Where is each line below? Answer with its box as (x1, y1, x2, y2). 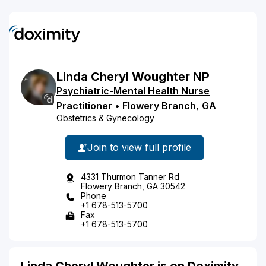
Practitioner (56, 99, 112, 112)
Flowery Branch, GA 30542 (81, 180, 185, 191)
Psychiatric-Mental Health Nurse (56, 84, 210, 97)
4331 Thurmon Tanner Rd (81, 171, 179, 182)
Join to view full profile (87, 141, 191, 153)
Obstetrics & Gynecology (56, 112, 154, 123)
